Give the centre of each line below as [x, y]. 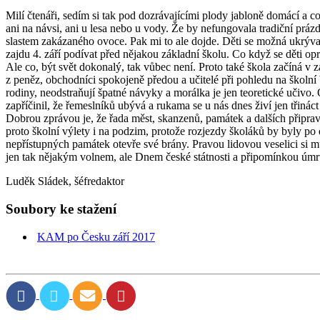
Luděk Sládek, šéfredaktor [65, 181]
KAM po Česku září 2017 [96, 236]
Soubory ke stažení [61, 209]
